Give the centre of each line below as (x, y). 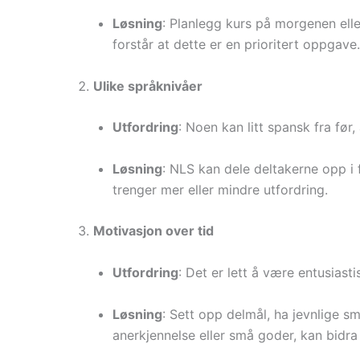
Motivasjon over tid (153, 231)
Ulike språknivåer (148, 86)
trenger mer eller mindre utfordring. (220, 189)
